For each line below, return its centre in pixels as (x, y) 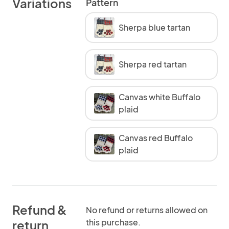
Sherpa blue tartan (154, 27)
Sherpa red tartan (153, 64)
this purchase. (113, 222)
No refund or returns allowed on (147, 210)
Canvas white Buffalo (159, 97)
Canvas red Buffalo (156, 138)
